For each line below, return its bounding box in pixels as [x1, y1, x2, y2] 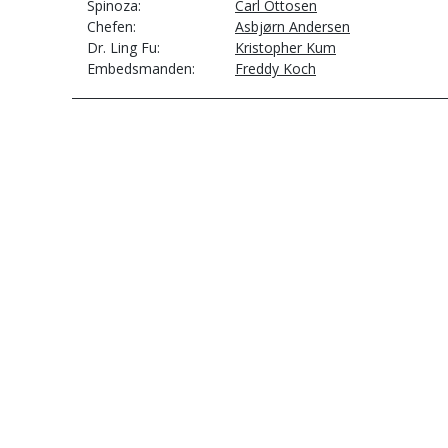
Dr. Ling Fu [87, 38, 157, 57]
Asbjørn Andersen [235, 17, 350, 36]
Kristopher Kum [235, 38, 336, 57]
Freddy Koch [235, 59, 316, 78]
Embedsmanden [87, 59, 192, 78]
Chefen [87, 17, 133, 36]
